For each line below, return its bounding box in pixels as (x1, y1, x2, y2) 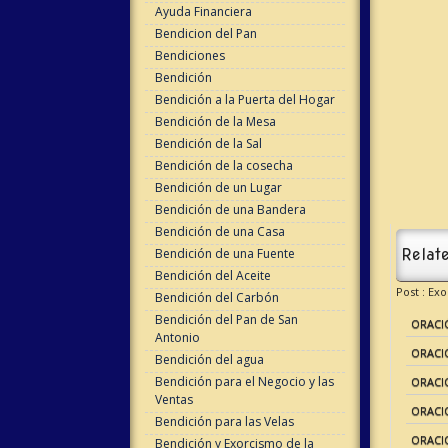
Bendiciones (154, 47, 225, 64)
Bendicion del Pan (154, 25, 257, 42)
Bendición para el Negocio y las (154, 373, 334, 390)
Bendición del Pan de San (154, 311, 298, 328)
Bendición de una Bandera (154, 201, 306, 218)
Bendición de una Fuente (154, 245, 295, 262)
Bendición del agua (154, 351, 264, 368)
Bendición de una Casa (154, 223, 285, 240)
